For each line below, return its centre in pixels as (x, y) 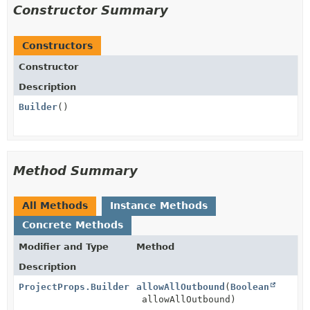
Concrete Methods (73, 225)
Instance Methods (159, 205)
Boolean (250, 286)
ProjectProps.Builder (74, 286)
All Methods (55, 205)
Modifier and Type (64, 246)
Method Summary (75, 170)
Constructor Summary (91, 10)
